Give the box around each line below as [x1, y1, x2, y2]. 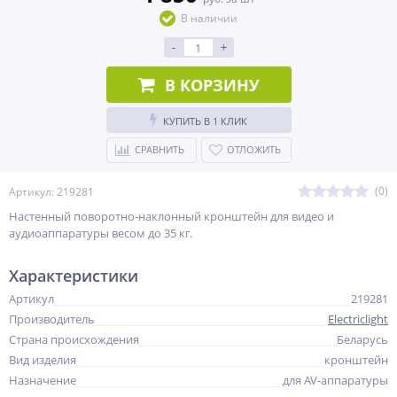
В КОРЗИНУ [164, 74, 260, 96]
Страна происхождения [9, 331, 139, 347]
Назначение [9, 372, 76, 388]
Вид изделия [9, 352, 76, 368]
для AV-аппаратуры [283, 372, 388, 388]
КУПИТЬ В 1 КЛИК [163, 114, 247, 128]
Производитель [9, 311, 95, 327]
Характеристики [9, 265, 138, 286]
